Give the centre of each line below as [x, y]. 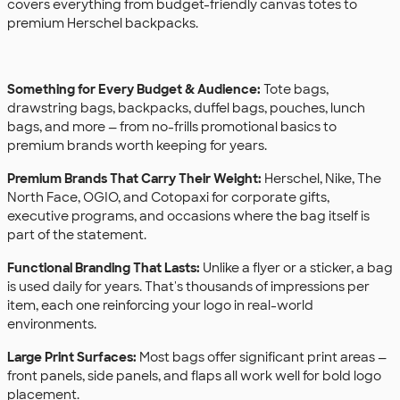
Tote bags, [295, 89]
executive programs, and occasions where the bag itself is [188, 216]
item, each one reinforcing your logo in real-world [160, 305]
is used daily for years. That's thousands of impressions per [188, 286]
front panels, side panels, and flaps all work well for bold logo [194, 375]
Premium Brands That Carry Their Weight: [134, 178]
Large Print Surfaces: [72, 357]
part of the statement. [77, 234]
